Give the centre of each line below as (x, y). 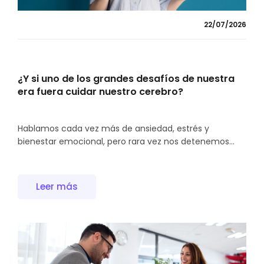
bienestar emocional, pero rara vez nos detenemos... (126, 141)
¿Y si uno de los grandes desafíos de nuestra (126, 78)
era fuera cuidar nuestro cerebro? (100, 91)
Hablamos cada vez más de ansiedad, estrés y (113, 128)
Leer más (57, 187)
